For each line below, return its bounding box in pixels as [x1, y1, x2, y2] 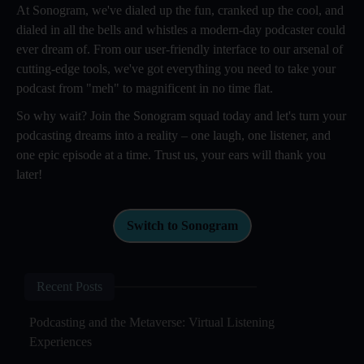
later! [16, 167, 42, 181]
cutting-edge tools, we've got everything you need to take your [16, 61, 336, 76]
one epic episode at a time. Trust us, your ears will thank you [16, 147, 326, 162]
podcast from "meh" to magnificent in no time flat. [16, 80, 273, 95]
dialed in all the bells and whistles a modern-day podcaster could [16, 22, 345, 37]
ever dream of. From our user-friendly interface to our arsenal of [16, 41, 343, 56]
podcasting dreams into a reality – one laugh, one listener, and [16, 128, 331, 142]
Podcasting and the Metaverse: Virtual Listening [29, 314, 275, 329]
